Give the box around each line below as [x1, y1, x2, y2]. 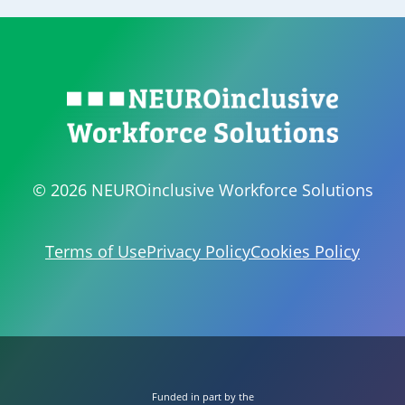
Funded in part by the [151, 389, 254, 403]
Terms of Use [45, 240, 146, 262]
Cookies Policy [250, 240, 360, 262]
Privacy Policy [146, 240, 250, 262]
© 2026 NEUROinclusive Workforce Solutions [32, 178, 373, 201]
